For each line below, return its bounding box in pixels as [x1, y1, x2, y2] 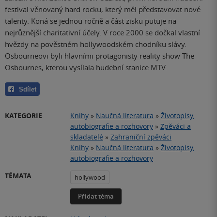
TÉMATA [5, 170, 31, 180]
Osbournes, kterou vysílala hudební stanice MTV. [5, 62, 167, 73]
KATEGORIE [5, 110, 42, 120]
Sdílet [19, 85, 36, 93]
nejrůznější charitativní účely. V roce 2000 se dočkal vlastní [5, 28, 200, 38]
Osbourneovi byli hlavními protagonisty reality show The [5, 51, 194, 61]
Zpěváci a [160, 121, 191, 131]
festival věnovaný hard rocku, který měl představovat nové [5, 4, 201, 15]
